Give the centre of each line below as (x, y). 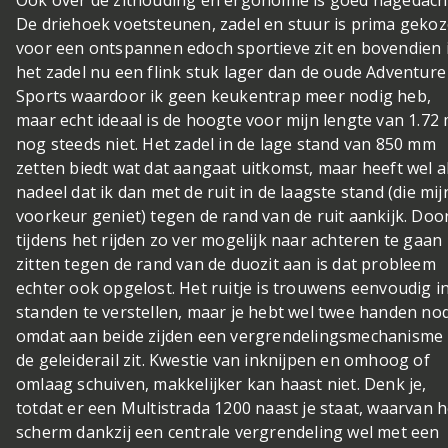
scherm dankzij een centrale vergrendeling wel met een (228, 431)
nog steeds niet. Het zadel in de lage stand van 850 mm (226, 143)
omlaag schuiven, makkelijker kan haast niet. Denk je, (221, 383)
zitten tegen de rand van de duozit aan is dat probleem (226, 263)
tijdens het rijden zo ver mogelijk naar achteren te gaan (229, 239)
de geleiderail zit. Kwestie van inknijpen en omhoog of (223, 359)
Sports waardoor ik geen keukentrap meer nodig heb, (224, 95)
